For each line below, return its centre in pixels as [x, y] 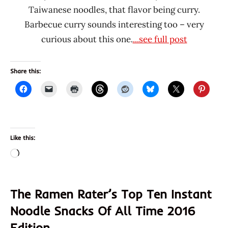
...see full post [160, 39]
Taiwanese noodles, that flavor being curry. [114, 10]
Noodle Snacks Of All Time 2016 [103, 211]
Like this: [23, 138]
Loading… [38, 154]
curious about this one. [87, 39]
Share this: [25, 71]
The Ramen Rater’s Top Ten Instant [111, 194]
